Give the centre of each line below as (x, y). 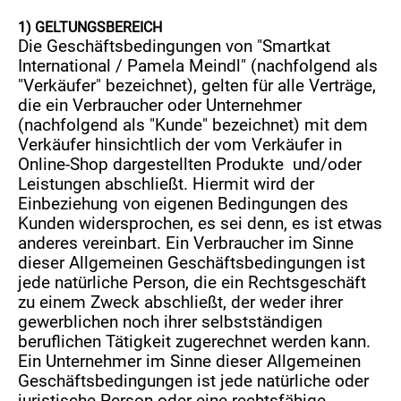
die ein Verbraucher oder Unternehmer (160, 106)
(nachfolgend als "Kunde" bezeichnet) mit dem (193, 125)
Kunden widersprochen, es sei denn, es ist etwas (200, 224)
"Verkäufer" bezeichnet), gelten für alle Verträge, (197, 86)
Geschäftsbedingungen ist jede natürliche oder (194, 381)
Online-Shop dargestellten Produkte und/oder (190, 165)
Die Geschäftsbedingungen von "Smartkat (175, 47)
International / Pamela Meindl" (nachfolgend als (198, 66)
